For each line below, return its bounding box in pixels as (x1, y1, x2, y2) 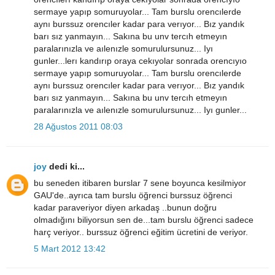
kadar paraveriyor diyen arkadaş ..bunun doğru (34, 202, 217, 212)
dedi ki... (47, 161, 85, 171)
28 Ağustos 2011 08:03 (34, 122, 123, 132)
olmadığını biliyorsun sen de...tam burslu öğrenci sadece (34, 214, 254, 225)
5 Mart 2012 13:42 (34, 243, 106, 254)
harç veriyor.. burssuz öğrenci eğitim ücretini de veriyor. (34, 227, 248, 237)
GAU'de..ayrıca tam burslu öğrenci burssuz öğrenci (34, 190, 232, 200)
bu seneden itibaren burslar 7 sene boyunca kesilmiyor (34, 177, 246, 188)
